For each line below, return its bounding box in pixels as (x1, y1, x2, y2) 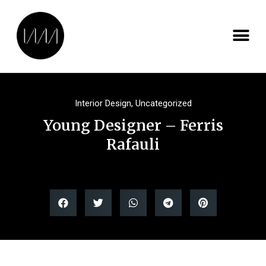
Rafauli (106, 135, 160, 154)
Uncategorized (135, 98, 192, 109)
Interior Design (74, 98, 131, 109)
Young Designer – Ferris (43, 116, 223, 135)
